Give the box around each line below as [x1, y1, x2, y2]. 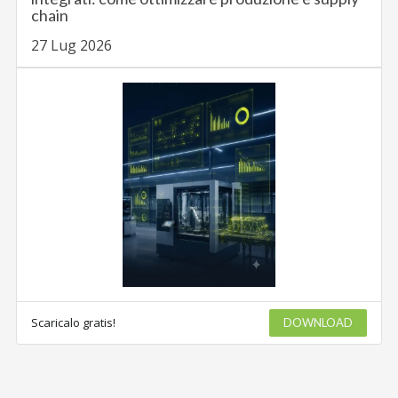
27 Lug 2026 [31, 35, 113, 55]
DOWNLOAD [283, 315, 353, 330]
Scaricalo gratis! [31, 314, 116, 331]
